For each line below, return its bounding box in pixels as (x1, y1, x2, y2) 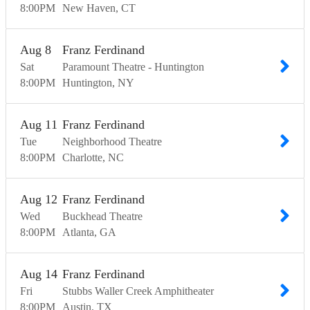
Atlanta (62, 226, 94, 239)
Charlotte (62, 152, 102, 164)
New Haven (62, 2, 116, 15)
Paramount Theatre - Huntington (62, 61, 204, 73)
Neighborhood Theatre (62, 136, 162, 148)
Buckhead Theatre (62, 210, 143, 223)
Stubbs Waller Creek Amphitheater (62, 285, 214, 298)
